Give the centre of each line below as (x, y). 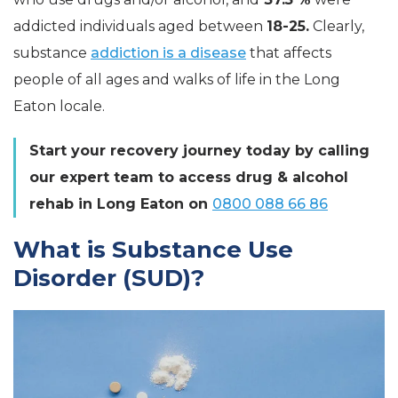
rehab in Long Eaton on (119, 204)
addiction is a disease (168, 53)
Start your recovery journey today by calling (199, 151)
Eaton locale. (59, 106)
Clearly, (337, 26)
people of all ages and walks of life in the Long (177, 80)
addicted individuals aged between (140, 26)
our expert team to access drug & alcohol (189, 177)
